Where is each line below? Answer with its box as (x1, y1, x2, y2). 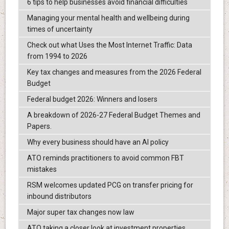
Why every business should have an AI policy (27, 138, 169, 147)
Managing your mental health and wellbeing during (27, 14, 190, 22)
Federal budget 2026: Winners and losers (27, 95, 157, 104)
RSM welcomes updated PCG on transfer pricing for (27, 181, 193, 190)
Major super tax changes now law (27, 208, 134, 217)
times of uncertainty (27, 25, 93, 34)
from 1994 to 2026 (27, 52, 87, 61)
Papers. (27, 122, 52, 131)
